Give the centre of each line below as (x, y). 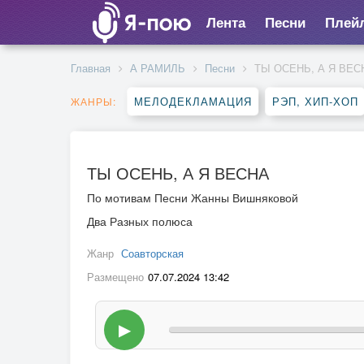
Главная (91, 68)
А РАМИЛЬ (158, 68)
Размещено (115, 277)
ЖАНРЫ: (93, 101)
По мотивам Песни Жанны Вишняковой (193, 197)
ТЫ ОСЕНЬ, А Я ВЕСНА (178, 173)
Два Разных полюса (140, 221)
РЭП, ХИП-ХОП (315, 101)
